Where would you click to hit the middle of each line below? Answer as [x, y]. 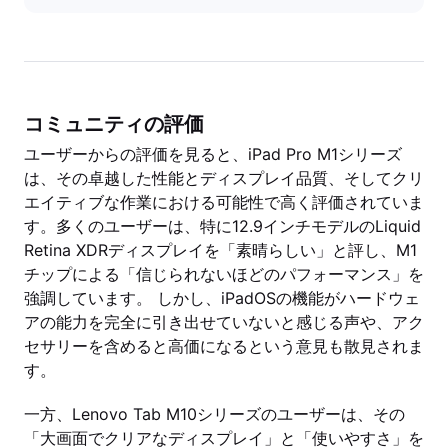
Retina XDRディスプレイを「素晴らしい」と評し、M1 [220, 250]
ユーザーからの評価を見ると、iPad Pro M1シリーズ [213, 154]
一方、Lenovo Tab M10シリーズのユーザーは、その [214, 414]
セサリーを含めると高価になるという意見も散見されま [224, 346]
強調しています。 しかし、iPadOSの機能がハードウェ [222, 298]
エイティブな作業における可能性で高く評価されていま [224, 202]
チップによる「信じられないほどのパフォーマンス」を [224, 274]
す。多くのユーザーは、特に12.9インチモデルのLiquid [222, 226]
